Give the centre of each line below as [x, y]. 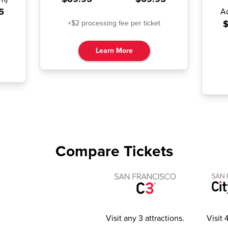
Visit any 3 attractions [144, 219]
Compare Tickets [114, 152]
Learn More [114, 51]
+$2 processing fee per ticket [114, 23]
